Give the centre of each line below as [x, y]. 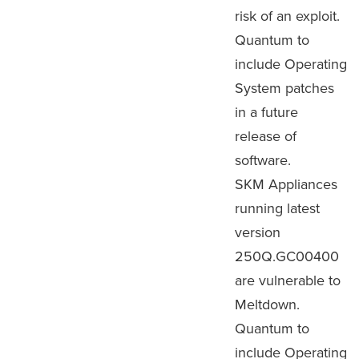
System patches [284, 88]
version [258, 232]
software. [263, 160]
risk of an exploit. [287, 16]
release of [266, 136]
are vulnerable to [288, 280]
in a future [266, 112]
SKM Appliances [286, 184]
